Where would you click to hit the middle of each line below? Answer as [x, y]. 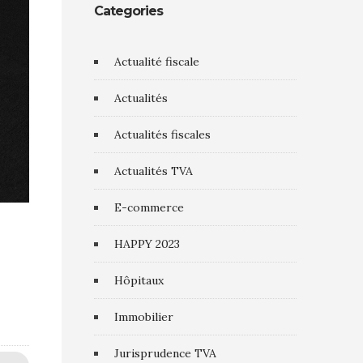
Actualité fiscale [157, 62]
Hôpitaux [139, 280]
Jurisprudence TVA [165, 353]
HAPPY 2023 [147, 244]
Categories [128, 11]
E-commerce [149, 207]
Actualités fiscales [162, 135]
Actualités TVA [154, 171]
